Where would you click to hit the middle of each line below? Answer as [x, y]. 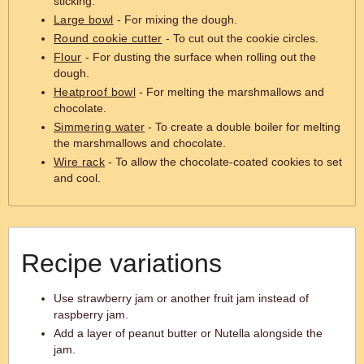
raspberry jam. [91, 314]
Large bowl [84, 19]
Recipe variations [121, 263]
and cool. [77, 178]
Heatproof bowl [95, 92]
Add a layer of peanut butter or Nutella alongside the [188, 333]
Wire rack [80, 162]
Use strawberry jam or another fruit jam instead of [181, 298]
